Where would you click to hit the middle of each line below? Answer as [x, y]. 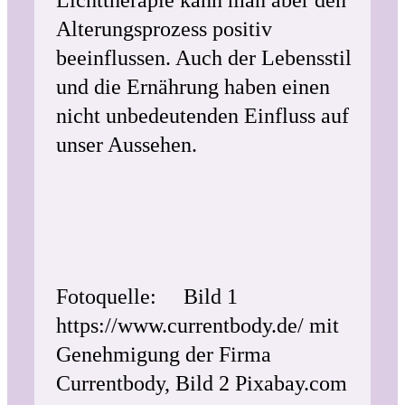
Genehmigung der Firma [164, 354]
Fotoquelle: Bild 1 [147, 297]
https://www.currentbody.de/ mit [198, 325]
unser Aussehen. [127, 145]
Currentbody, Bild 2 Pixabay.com [202, 383]
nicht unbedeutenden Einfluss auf [202, 116]
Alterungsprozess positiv [164, 29]
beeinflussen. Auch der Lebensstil [204, 58]
